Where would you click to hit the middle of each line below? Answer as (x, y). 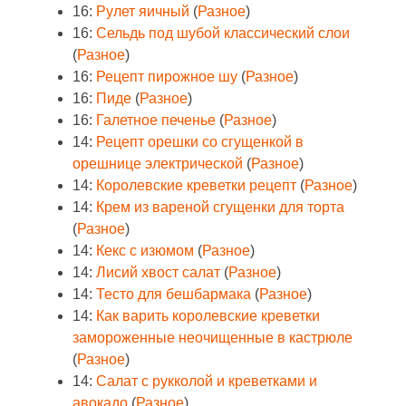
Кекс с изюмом (145, 251)
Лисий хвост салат (158, 272)
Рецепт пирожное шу (167, 77)
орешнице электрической (158, 164)
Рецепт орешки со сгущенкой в (200, 142)
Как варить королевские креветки (208, 316)
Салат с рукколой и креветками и (207, 381)
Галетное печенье (156, 120)
